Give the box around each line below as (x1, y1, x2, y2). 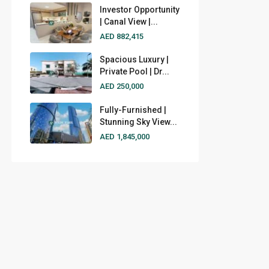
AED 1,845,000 (99, 131, 150, 141)
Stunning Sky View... (99, 116, 177, 127)
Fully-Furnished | (99, 104, 166, 115)
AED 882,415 (99, 31, 144, 41)
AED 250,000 (99, 82, 144, 91)
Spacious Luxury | (99, 55, 169, 65)
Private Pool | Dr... (99, 67, 169, 77)
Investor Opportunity (99, 4, 180, 14)
